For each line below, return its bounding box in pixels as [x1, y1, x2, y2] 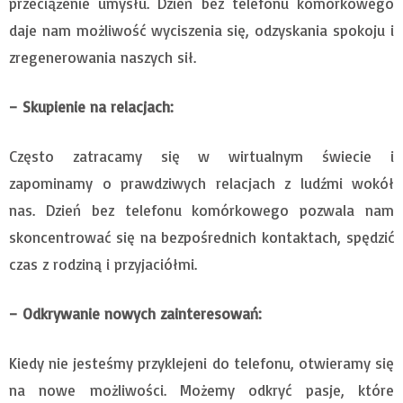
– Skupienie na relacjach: [9, 97, 174, 117]
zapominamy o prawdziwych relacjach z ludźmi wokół [9, 174, 394, 193]
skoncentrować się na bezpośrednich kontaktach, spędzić [9, 228, 394, 247]
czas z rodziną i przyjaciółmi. [9, 255, 197, 274]
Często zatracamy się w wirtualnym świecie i [9, 147, 394, 166]
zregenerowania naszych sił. [9, 48, 196, 67]
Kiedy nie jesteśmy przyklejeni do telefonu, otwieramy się [9, 354, 394, 373]
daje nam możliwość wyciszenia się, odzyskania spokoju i [9, 21, 394, 40]
